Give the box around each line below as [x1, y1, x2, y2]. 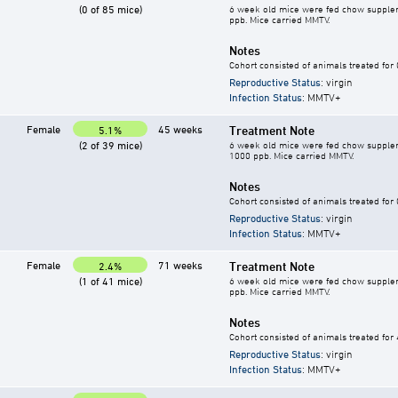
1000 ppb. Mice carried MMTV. [229, 149, 354, 162]
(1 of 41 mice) [78, 275, 142, 288]
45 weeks [158, 123, 203, 136]
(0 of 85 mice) [78, 3, 142, 16]
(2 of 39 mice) [78, 139, 142, 152]
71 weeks [158, 259, 203, 272]
